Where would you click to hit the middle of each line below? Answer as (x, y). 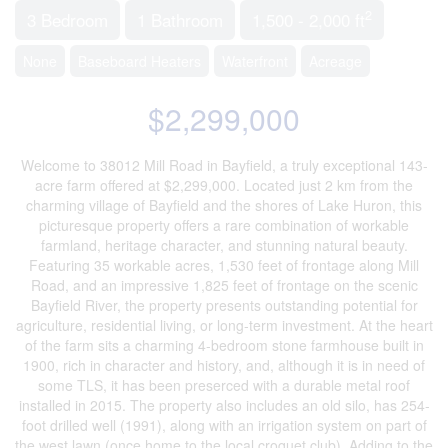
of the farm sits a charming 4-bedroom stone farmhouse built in (224, 344)
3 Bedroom (67, 19)
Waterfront (255, 60)
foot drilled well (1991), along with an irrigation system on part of (224, 424)
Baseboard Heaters (139, 60)
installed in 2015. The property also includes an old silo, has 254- (224, 404)
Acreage (335, 60)
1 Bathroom (180, 19)
